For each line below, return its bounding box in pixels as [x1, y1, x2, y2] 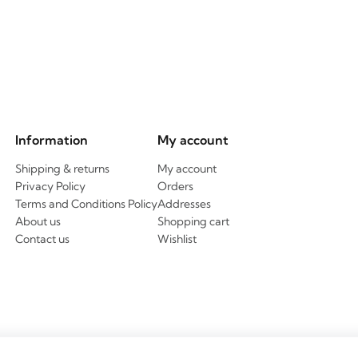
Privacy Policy [15, 179, 86, 193]
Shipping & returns [15, 161, 109, 176]
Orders [157, 179, 193, 193]
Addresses [157, 197, 211, 211]
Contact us [15, 232, 70, 246]
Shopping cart [157, 214, 229, 229]
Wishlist [157, 232, 197, 246]
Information [15, 132, 88, 148]
